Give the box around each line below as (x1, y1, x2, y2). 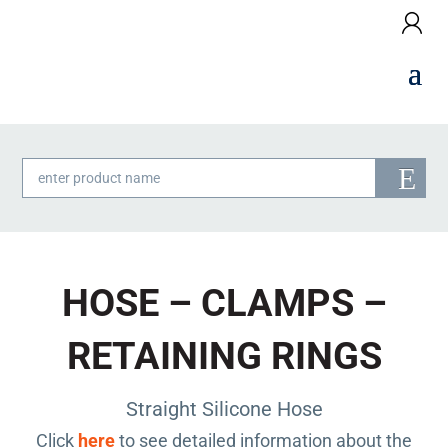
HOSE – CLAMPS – (61, 281, 387, 325)
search (21, 173, 76, 194)
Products (21, 155, 93, 176)
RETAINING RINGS (66, 334, 382, 378)
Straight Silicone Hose (125, 397, 323, 421)
